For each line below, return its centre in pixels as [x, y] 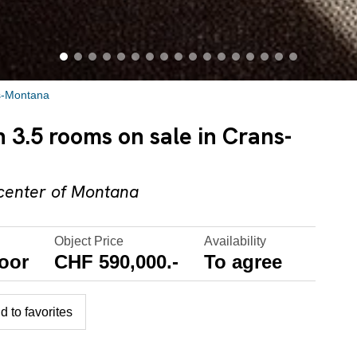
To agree [243, 262]
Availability [235, 241]
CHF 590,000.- [117, 262]
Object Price [89, 241]
